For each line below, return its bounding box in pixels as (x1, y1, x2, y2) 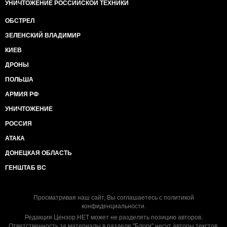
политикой (163, 194, 194, 201)
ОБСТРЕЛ (5, 17, 34, 24)
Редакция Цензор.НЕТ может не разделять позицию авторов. (24, 214, 203, 221)
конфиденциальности (81, 203, 144, 210)
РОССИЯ (5, 120, 32, 127)
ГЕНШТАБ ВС (5, 164, 46, 171)
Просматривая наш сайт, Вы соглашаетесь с (33, 194, 164, 201)
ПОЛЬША (5, 76, 33, 83)
